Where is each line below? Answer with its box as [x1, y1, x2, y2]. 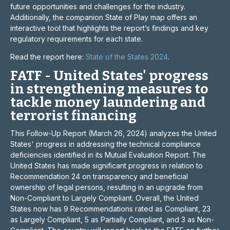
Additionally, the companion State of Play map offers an [10, 13, 197, 22]
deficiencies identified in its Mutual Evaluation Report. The [10, 150, 206, 159]
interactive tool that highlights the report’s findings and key [10, 24, 208, 32]
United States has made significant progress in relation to [10, 161, 203, 170]
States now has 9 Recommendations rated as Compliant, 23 [10, 204, 210, 213]
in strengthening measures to [10, 81, 208, 97]
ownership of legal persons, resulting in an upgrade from [10, 183, 203, 191]
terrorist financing [10, 108, 137, 124]
